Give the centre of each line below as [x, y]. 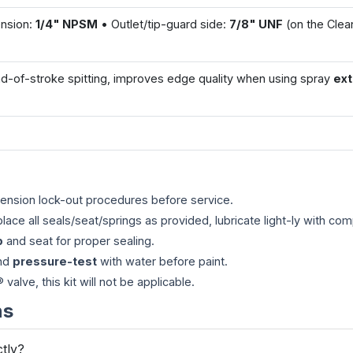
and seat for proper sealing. [79, 241]
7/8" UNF [256, 24]
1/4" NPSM [67, 24]
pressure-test [55, 261]
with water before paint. [162, 261]
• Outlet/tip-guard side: [163, 24]
